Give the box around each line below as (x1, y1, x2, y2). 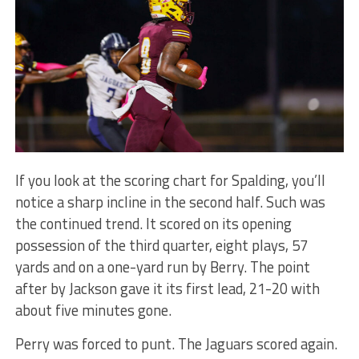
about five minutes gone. (14, 299, 171, 322)
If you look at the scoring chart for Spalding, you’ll (14, 169, 325, 192)
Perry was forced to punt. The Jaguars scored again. (14, 333, 337, 356)
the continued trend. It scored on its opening (14, 212, 292, 236)
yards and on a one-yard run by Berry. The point (14, 256, 310, 279)
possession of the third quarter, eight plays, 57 (14, 234, 308, 257)
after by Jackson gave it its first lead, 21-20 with (14, 277, 320, 301)
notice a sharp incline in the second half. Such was (14, 191, 325, 214)
